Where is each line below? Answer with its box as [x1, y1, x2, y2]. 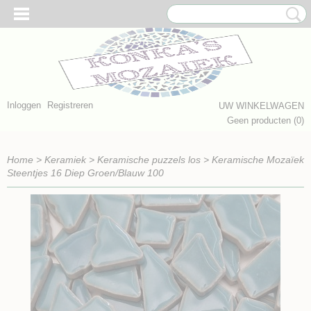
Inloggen [7, 100, 41, 110]
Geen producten [227, 115, 294, 126]
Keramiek [44, 154, 86, 165]
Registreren [47, 100, 93, 110]
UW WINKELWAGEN [219, 101, 304, 111]
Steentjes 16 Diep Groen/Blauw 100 [7, 167, 164, 178]
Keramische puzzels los [97, 154, 201, 165]
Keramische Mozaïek [212, 154, 304, 165]
